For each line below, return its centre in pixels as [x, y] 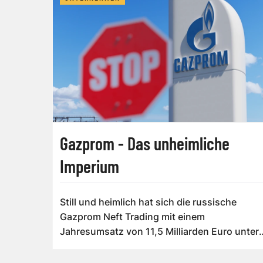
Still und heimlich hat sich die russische [148, 202]
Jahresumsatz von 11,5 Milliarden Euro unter [159, 232]
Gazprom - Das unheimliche [145, 144]
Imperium [90, 166]
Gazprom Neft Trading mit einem [132, 217]
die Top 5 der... [93, 246]
